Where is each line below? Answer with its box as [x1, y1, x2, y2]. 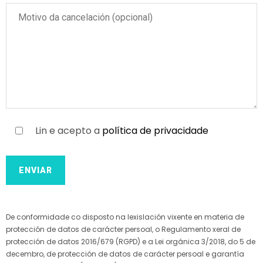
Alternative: [6, 200, 59, 214]
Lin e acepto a [35, 124, 102, 137]
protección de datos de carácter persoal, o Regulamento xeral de [6, 224, 241, 234]
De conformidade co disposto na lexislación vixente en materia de [6, 211, 244, 222]
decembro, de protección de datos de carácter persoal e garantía [6, 248, 244, 259]
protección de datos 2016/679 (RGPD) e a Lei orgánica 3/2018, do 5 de [6, 236, 255, 247]
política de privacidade [102, 124, 208, 137]
